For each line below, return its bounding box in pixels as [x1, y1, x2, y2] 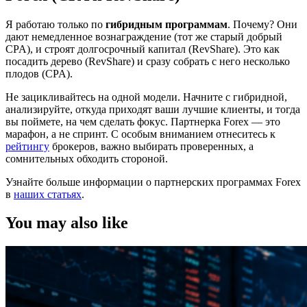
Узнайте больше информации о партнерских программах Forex [5, 175, 301, 188]
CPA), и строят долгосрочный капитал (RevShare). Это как [5, 42, 280, 55]
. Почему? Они [228, 18, 297, 30]
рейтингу [5, 140, 49, 152]
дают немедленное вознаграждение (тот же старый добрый [5, 30, 282, 42]
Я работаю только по [5, 18, 106, 30]
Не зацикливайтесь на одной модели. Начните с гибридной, [5, 90, 287, 103]
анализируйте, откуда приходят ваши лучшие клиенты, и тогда [5, 103, 300, 115]
